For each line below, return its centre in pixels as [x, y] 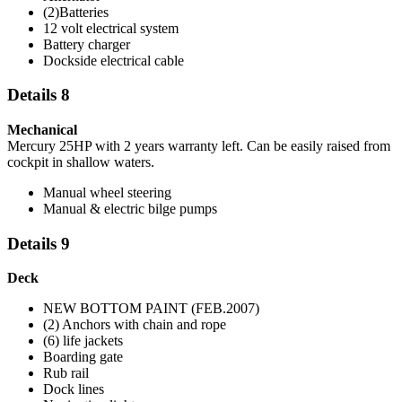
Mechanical [42, 129]
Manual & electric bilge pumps [130, 208]
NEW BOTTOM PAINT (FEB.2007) [151, 309]
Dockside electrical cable [114, 60]
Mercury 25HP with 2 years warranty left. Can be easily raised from [199, 145]
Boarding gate [83, 357]
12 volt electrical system [111, 28]
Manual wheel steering [107, 192]
